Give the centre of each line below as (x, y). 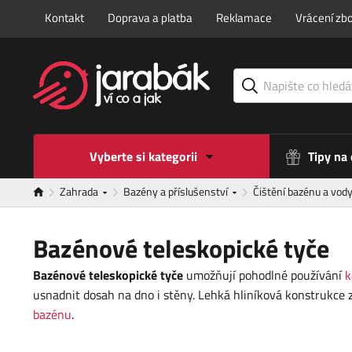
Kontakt (64, 18)
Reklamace (244, 18)
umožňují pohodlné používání (264, 275)
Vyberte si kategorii (143, 157)
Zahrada (80, 192)
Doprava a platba (150, 18)
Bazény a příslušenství (177, 192)
